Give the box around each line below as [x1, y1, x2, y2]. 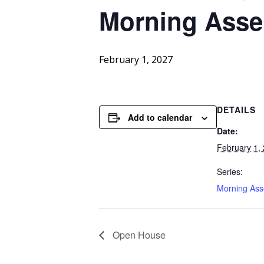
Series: [217, 166, 243, 178]
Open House [110, 227, 166, 242]
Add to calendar [128, 111, 192, 124]
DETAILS [217, 104, 256, 116]
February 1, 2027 [99, 53, 173, 67]
